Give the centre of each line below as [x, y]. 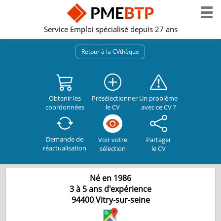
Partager [158, 139]
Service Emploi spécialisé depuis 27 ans [110, 29]
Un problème [158, 98]
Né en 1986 [110, 178]
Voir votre [113, 140]
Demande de [65, 139]
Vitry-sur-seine [123, 200]
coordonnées [65, 107]
